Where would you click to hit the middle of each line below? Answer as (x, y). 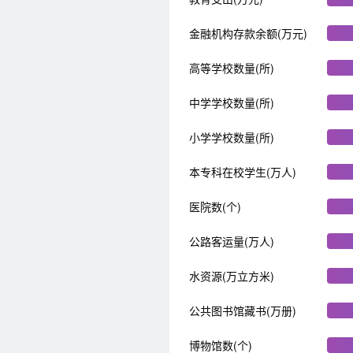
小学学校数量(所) (232, 137)
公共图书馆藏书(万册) (243, 310)
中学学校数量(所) (232, 102)
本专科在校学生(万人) (243, 172)
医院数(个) (215, 206)
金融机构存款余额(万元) (248, 33)
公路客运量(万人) (232, 241)
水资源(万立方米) (232, 276)
